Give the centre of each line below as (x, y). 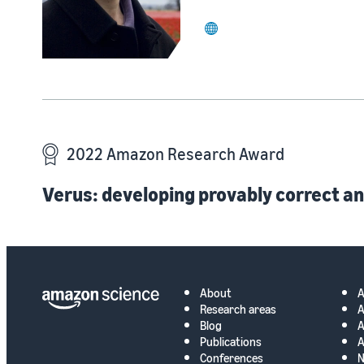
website (236, 36)
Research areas (238, 308)
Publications (231, 341)
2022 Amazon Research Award (175, 154)
